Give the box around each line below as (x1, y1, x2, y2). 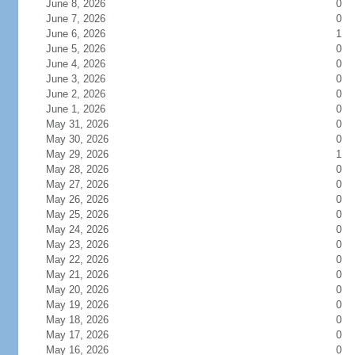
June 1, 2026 (45, 103, 124, 115)
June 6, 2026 (45, 28, 124, 40)
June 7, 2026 (45, 13, 124, 25)
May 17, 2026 (45, 329, 128, 341)
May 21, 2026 (45, 269, 128, 281)
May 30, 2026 (45, 133, 128, 145)
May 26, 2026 (45, 193, 128, 205)
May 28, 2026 (45, 163, 128, 175)
